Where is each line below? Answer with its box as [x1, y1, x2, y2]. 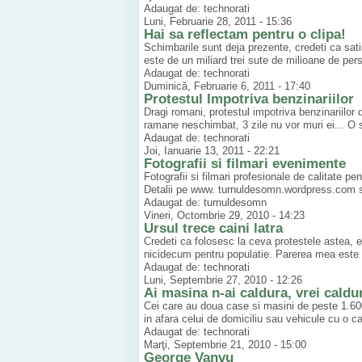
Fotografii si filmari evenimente [144, 156, 346, 172]
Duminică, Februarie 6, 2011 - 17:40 [144, 80, 310, 93]
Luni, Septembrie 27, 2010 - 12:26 [144, 274, 302, 287]
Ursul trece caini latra [144, 221, 283, 237]
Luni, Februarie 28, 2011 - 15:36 [144, 15, 292, 28]
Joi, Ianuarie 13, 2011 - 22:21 [144, 145, 280, 158]
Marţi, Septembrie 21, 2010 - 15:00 [144, 339, 306, 351]
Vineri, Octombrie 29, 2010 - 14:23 [144, 209, 305, 222]
